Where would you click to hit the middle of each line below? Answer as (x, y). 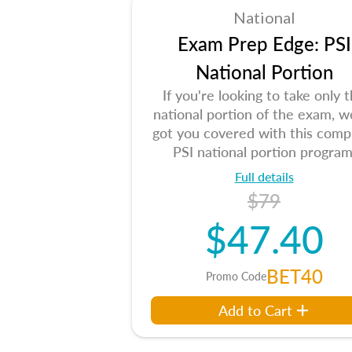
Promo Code (236, 276)
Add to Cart (255, 310)
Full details (264, 176)
